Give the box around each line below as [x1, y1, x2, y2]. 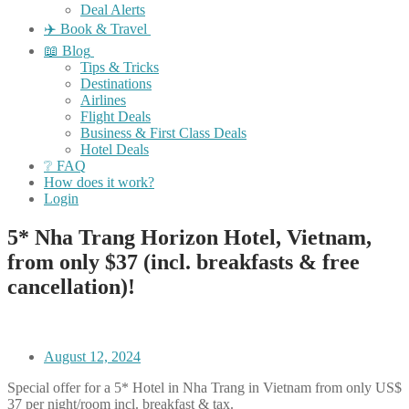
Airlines [80, 92, 126, 108]
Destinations [80, 76, 152, 91]
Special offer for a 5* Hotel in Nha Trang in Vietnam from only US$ [7, 379, 402, 395]
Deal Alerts [80, 2, 145, 17]
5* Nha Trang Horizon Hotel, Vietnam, [7, 225, 372, 249]
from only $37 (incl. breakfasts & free [7, 249, 360, 274]
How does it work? [44, 174, 154, 190]
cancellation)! [7, 274, 135, 299]
